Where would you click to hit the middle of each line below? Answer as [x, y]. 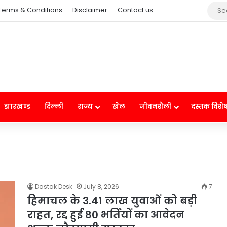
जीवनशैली [155, 107]
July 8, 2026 [101, 187]
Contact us [135, 10]
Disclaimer [90, 10]
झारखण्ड [17, 107]
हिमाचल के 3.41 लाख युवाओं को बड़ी [112, 201]
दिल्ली [54, 107]
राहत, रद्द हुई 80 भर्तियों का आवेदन [106, 215]
